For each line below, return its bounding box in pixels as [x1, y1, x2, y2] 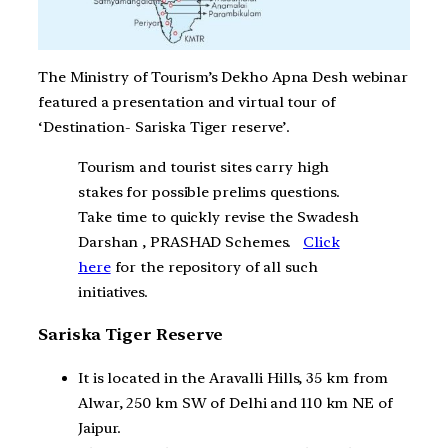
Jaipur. [78, 418, 122, 437]
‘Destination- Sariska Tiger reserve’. [38, 117, 291, 136]
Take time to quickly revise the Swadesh [78, 207, 360, 226]
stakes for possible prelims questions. [78, 182, 345, 201]
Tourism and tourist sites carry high [78, 157, 330, 176]
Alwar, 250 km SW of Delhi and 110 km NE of [78, 393, 393, 412]
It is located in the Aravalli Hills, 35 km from [78, 368, 389, 387]
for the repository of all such [110, 257, 318, 276]
